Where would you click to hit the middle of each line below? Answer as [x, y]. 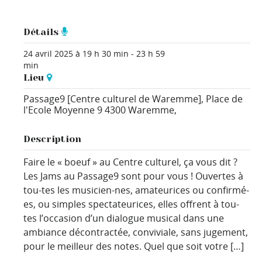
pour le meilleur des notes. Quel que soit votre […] [134, 247]
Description [53, 139]
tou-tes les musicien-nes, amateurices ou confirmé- [137, 190]
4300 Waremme [140, 110]
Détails [41, 32]
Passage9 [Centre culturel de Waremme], [115, 99]
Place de [225, 99]
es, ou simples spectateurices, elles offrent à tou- [132, 204]
